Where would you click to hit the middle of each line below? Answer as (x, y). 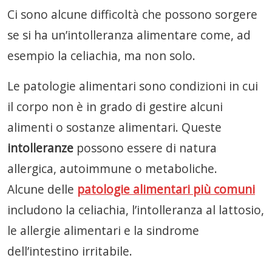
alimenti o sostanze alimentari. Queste (114, 127)
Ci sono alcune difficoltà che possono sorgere (132, 14)
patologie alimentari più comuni (166, 189)
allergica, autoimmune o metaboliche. (112, 168)
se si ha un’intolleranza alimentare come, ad (129, 35)
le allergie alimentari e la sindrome (103, 230)
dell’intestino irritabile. (70, 251)
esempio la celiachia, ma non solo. (101, 56)
